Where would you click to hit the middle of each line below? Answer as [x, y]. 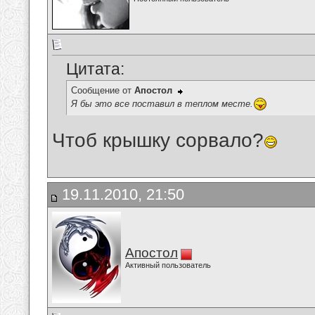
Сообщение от [103, 91]
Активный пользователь [168, 265]
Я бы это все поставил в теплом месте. [162, 103]
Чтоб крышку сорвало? [158, 141]
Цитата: [95, 69]
